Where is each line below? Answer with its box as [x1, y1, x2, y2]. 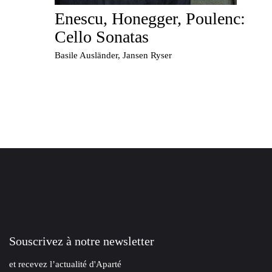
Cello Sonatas [54, 27, 149, 46]
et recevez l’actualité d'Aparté [9, 259, 121, 269]
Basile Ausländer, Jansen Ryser [54, 50, 172, 60]
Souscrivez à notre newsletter [9, 234, 154, 248]
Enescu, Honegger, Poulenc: [54, 9, 245, 28]
